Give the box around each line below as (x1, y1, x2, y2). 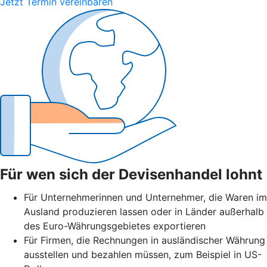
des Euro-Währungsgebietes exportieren (24, 219, 206, 232)
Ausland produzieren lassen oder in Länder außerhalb (24, 205, 264, 218)
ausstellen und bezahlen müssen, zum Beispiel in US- (24, 248, 262, 260)
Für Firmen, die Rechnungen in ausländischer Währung (24, 234, 265, 246)
